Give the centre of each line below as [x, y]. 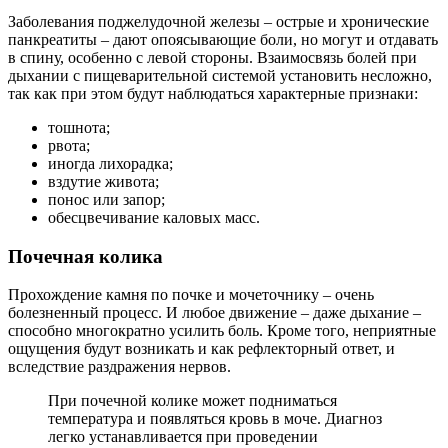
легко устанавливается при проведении [183, 437]
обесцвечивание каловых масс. [154, 217]
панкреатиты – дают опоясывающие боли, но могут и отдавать [223, 39]
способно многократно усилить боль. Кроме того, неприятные [222, 331]
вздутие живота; [103, 181]
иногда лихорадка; [110, 163]
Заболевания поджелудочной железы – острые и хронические [218, 21]
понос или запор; [106, 199]
